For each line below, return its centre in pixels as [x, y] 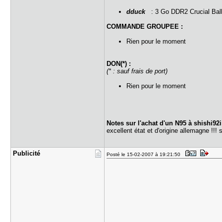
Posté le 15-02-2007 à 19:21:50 [145, 154]
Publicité [27, 153]
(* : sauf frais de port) [137, 71]
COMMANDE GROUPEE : [145, 27]
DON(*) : [119, 64]
